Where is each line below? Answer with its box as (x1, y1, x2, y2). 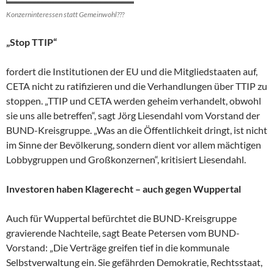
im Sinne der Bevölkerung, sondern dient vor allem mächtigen (6, 138, 261, 150)
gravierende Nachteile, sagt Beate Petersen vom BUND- (6, 226, 240, 239)
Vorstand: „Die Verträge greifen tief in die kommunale (6, 241, 229, 253)
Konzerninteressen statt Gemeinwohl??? (6, 9, 124, 19)
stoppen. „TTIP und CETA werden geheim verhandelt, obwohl (6, 94, 261, 106)
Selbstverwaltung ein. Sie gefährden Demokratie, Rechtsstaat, (6, 256, 262, 268)
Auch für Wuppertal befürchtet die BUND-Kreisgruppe (6, 212, 237, 224)
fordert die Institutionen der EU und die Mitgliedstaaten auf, (6, 65, 257, 77)
